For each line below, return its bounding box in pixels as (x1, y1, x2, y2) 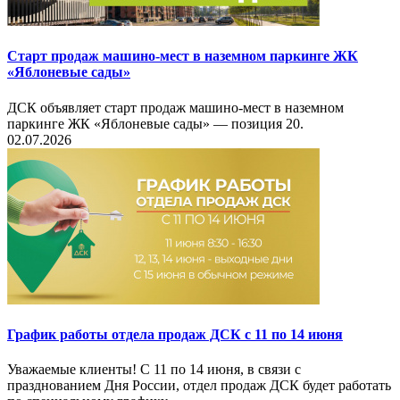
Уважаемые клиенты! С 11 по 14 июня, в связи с (7, 362, 301, 378)
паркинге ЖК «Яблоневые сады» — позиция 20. (7, 115, 304, 131)
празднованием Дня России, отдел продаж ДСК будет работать (7, 378, 391, 394)
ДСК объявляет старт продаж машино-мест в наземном (7, 99, 344, 115)
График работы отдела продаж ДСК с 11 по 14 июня (7, 327, 343, 343)
